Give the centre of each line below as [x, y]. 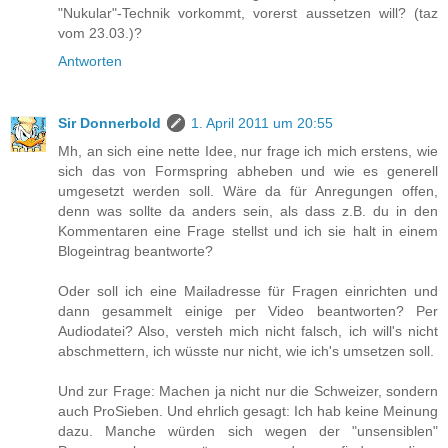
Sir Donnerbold [109, 123]
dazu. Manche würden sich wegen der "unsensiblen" [248, 431]
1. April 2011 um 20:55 [262, 123]
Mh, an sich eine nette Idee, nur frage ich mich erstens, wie [248, 151]
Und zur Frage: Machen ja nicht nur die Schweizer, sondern [248, 391]
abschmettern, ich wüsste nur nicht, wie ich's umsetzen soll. [246, 351]
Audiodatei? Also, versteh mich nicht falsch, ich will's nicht [248, 331]
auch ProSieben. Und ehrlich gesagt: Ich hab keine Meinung [248, 411]
